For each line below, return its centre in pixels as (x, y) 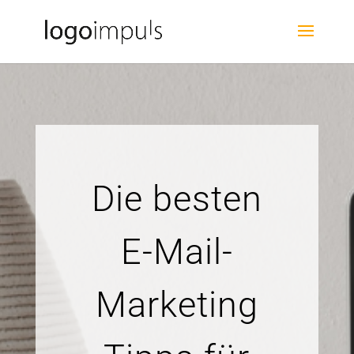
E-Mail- (177, 252)
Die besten (177, 199)
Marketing (177, 305)
